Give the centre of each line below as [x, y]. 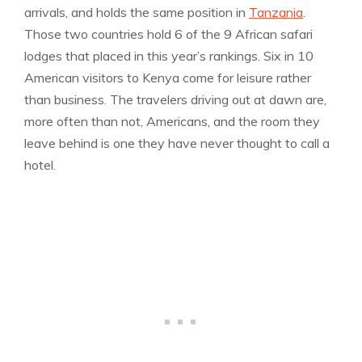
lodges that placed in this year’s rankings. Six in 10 [169, 56]
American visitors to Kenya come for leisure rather [168, 78]
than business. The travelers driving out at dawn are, [175, 100]
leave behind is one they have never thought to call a [177, 143]
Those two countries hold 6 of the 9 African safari [168, 34]
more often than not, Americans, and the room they [172, 122]
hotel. [40, 165]
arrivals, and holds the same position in [137, 13]
